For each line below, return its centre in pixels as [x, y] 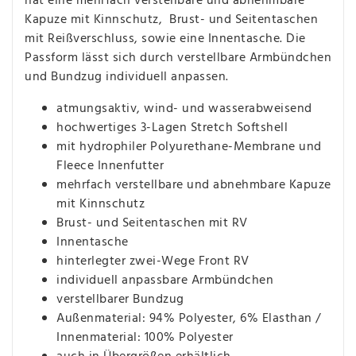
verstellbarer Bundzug [120, 299]
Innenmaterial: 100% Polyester [145, 337]
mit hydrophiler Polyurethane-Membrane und [189, 147]
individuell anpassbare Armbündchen [165, 280]
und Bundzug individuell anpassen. [128, 77]
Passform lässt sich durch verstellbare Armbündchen [178, 58]
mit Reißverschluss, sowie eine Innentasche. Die [165, 39]
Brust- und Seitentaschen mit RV [152, 223]
